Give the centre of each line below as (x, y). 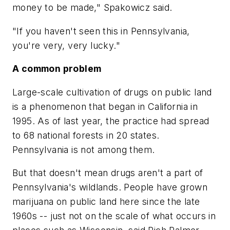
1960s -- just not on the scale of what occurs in (114, 216)
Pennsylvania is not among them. (84, 149)
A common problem (57, 69)
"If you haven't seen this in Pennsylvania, (101, 31)
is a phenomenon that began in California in (105, 106)
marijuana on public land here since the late (106, 202)
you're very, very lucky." (66, 45)
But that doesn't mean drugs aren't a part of (108, 173)
